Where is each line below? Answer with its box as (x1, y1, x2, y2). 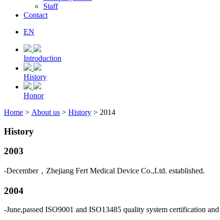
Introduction (24, 54, 61, 62)
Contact (24, 10, 48, 19)
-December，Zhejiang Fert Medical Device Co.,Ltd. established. (4, 166, 205, 175)
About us (31, 108, 60, 116)
